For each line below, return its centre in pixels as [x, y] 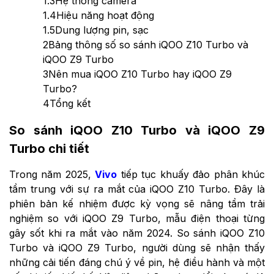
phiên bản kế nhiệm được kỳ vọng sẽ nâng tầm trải [137, 203]
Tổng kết [70, 103]
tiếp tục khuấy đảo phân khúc [191, 174]
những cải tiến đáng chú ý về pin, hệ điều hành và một [137, 262]
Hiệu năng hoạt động [105, 15]
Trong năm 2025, [52, 174]
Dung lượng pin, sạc [102, 30]
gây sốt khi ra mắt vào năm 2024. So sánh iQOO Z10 [137, 233]
